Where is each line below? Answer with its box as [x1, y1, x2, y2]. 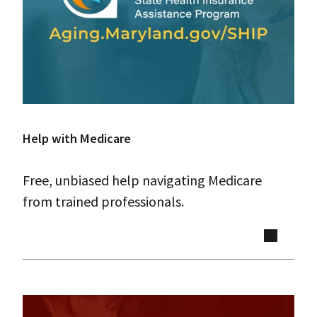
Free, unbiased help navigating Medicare [23, 171, 262, 189]
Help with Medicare [23, 129, 131, 146]
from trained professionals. [23, 192, 184, 210]
